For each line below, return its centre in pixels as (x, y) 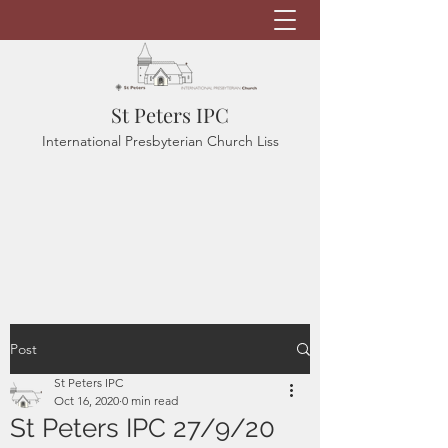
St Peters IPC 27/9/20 (142, 428)
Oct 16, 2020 (86, 400)
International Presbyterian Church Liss (160, 141)
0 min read (150, 400)
